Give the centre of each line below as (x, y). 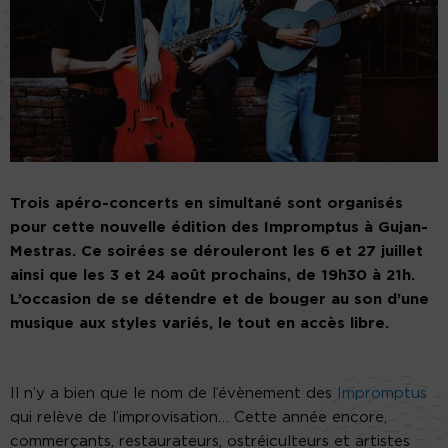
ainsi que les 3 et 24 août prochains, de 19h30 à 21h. (212, 276)
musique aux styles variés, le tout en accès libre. (199, 324)
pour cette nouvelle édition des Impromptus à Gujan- (219, 228)
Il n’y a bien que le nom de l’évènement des (173, 394)
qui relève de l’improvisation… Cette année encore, (198, 418)
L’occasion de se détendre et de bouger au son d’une (219, 300)
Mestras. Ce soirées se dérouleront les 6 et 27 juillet (216, 252)
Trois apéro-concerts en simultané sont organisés (206, 204)
